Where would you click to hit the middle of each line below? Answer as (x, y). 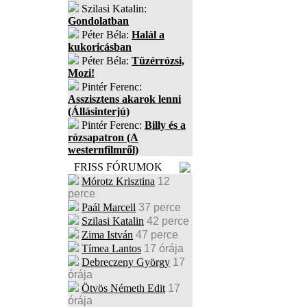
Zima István (107, 235)
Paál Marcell (109, 207)
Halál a (148, 35)
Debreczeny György (126, 262)
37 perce (160, 207)
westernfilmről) (103, 150)
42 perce (168, 221)
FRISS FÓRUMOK (118, 167)
